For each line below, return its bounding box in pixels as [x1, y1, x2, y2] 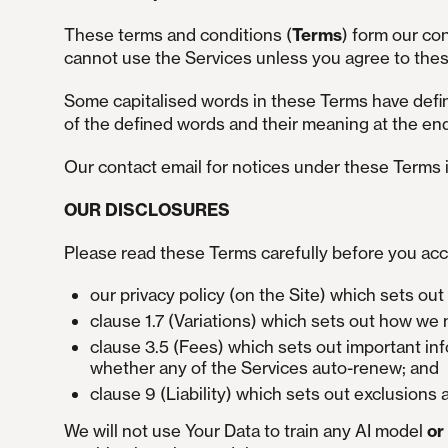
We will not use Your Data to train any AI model [63, 420, 423, 442]
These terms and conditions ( [63, 24, 292, 46]
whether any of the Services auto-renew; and [89, 357, 439, 379]
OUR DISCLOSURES [63, 199, 230, 221]
